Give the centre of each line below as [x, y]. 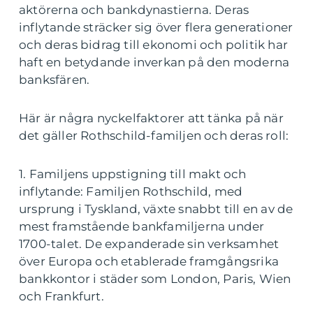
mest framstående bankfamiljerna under [142, 226]
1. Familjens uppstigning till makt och [133, 174]
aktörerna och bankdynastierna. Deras [134, 10]
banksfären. [54, 80]
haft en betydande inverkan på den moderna [154, 62]
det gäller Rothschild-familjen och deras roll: [154, 136]
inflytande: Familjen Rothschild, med [131, 191]
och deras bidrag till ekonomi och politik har [154, 45]
